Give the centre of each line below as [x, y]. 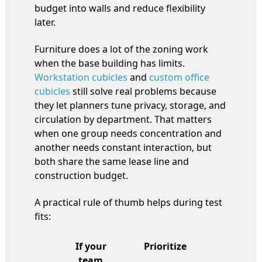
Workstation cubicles [81, 77]
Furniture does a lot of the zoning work [121, 49]
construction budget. [81, 175]
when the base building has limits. [110, 63]
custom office [179, 77]
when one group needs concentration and [128, 133]
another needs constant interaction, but [123, 147]
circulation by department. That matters [123, 119]
